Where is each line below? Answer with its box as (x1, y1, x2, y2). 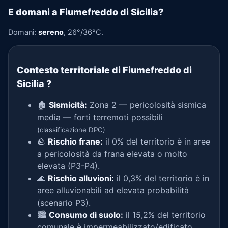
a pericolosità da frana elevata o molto (37, 149, 187, 159)
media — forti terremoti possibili (37, 112, 163, 122)
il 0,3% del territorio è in (114, 173, 209, 183)
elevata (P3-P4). (37, 161, 100, 171)
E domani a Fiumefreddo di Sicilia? (8, 7, 163, 17)
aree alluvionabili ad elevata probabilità (37, 185, 189, 195)
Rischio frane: (48, 136, 103, 147)
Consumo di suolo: (49, 210, 123, 220)
